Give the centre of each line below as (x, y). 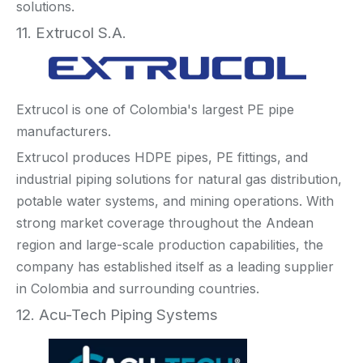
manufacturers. (64, 132)
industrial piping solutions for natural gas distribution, (179, 179)
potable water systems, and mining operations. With (175, 201)
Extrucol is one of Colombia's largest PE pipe (155, 110)
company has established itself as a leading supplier (175, 267)
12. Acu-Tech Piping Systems (117, 315)
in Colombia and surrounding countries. (138, 289)
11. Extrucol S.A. (71, 33)
